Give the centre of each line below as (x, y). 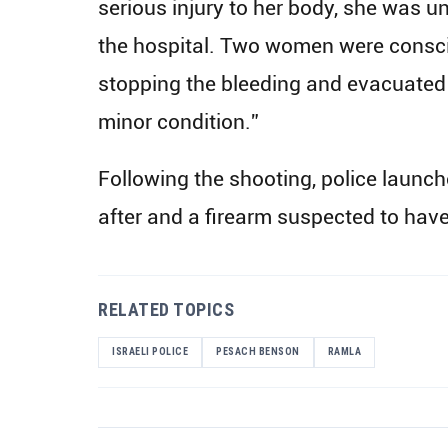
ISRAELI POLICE (150, 351)
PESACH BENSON (258, 351)
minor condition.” (178, 121)
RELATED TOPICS (166, 309)
